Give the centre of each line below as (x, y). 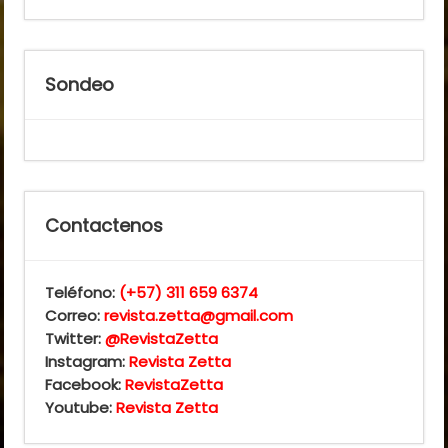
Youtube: (81, 407)
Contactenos (104, 225)
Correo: (75, 315)
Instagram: (87, 361)
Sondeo (80, 84)
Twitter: (75, 338)
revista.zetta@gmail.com (199, 315)
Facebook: (85, 384)
